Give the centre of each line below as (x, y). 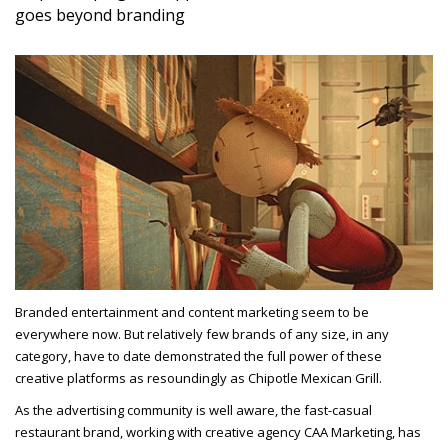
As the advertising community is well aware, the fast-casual (193, 410)
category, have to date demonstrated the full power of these (198, 356)
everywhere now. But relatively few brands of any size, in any (202, 334)
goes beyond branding (100, 15)
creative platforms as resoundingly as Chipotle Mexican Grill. (200, 378)
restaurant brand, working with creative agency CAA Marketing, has (218, 432)
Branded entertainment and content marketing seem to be (192, 312)
